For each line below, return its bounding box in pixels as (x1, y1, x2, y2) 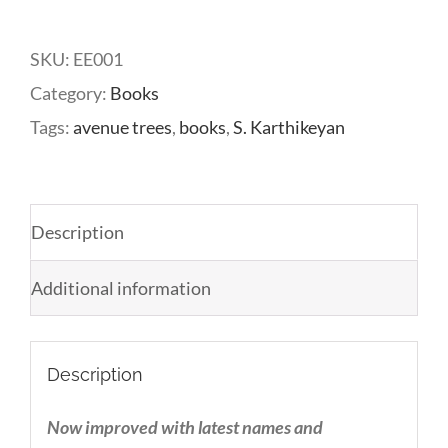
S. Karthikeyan (233, 116, 345, 139)
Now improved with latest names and (46, 415, 323, 438)
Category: (30, 82, 110, 105)
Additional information (31, 277, 211, 300)
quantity (89, 62, 157, 85)
